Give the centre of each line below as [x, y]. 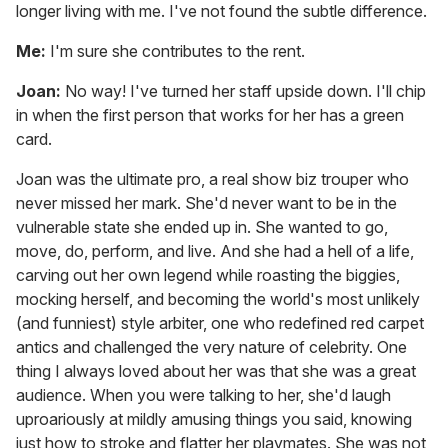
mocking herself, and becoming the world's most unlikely [218, 299]
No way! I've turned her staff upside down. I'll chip [245, 91]
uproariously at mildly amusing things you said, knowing [214, 419]
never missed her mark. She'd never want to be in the [206, 203]
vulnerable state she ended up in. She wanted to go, [202, 227]
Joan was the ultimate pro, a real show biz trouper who [212, 179]
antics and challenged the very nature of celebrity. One [211, 347]
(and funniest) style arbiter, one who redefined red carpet [220, 323]
